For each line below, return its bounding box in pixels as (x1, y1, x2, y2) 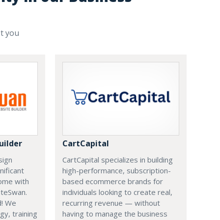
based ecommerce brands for (62, 176, 163, 187)
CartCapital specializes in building (62, 155, 173, 165)
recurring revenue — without (62, 198, 160, 208)
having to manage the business (62, 209, 167, 219)
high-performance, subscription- (62, 165, 171, 176)
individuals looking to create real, (62, 187, 172, 197)
